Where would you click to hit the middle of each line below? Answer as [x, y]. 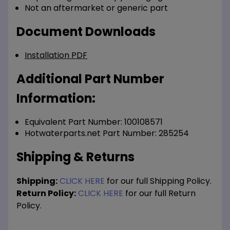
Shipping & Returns [75, 157]
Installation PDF [56, 55]
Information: [56, 98]
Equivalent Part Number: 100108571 [94, 122]
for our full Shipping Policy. [158, 181]
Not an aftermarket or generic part [96, 8]
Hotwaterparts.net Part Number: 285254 [107, 133]
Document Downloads [86, 31]
